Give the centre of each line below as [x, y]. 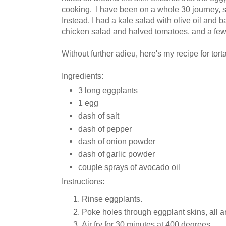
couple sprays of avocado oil [129, 167]
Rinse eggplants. [112, 199]
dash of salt [99, 116]
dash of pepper [105, 128]
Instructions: [83, 181]
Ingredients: [82, 76]
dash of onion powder [117, 141]
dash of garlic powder [117, 154]
